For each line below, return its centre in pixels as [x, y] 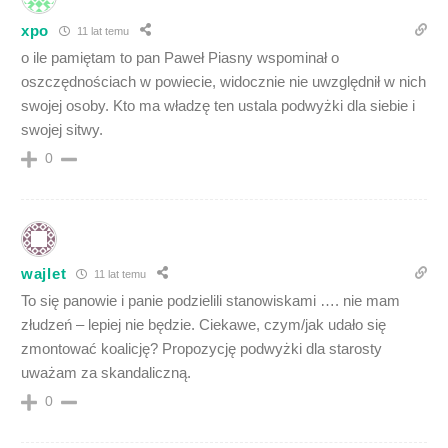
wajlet [44, 273]
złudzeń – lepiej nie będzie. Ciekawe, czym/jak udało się [203, 325]
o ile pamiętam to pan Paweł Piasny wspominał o [180, 58]
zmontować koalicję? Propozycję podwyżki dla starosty [201, 349]
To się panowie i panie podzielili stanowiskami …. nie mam [210, 301]
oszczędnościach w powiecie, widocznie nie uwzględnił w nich [223, 82]
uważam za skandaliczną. [106, 373]
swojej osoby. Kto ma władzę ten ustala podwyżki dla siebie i [218, 106]
